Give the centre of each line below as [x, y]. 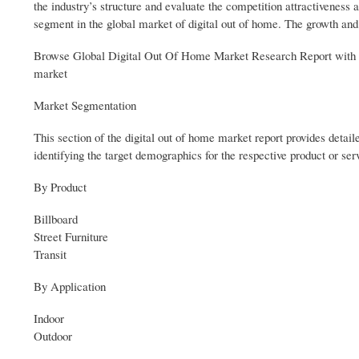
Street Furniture [71, 237]
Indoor [49, 319]
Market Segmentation [85, 105]
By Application [70, 286]
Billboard [56, 219]
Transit [50, 254]
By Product [60, 187]
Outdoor [53, 336]
